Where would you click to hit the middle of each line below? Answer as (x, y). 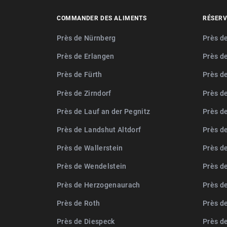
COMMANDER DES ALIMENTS (102, 18)
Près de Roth (79, 203)
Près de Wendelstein (92, 166)
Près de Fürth (80, 74)
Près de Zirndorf (84, 93)
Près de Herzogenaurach (99, 184)
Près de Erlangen (86, 56)
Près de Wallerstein (90, 148)
